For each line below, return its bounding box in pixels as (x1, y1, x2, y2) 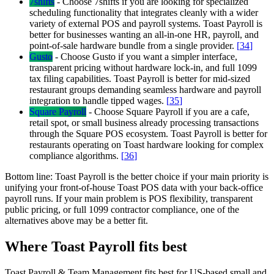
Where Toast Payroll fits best (5, 239, 187, 255)
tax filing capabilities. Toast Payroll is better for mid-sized (29, 73, 250, 84)
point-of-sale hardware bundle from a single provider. (29, 40, 237, 51)
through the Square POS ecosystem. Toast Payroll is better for (29, 128, 267, 139)
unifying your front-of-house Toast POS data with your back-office (5, 182, 263, 193)
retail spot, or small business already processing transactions (29, 117, 259, 128)
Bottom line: (5, 171, 53, 182)
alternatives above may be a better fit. (5, 215, 148, 226)
